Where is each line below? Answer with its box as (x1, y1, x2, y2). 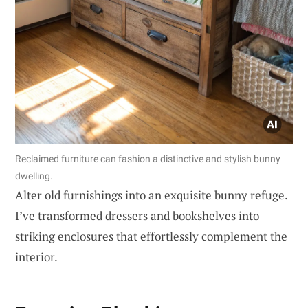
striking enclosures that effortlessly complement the (15, 228, 287, 245)
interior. (15, 249, 58, 265)
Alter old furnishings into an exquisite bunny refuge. (15, 187, 287, 203)
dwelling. (15, 170, 53, 182)
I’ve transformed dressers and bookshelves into (15, 208, 259, 224)
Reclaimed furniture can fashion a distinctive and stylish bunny (15, 153, 280, 165)
